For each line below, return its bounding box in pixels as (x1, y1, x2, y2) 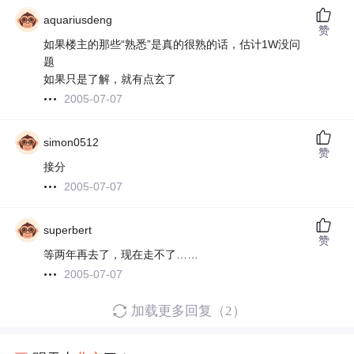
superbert (43, 224, 92, 237)
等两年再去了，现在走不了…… (43, 248, 199, 262)
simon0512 (43, 136, 100, 149)
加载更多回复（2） (130, 303, 246, 319)
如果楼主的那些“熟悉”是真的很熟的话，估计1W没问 (43, 38, 301, 51)
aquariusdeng (43, 13, 113, 27)
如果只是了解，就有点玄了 (43, 73, 177, 86)
